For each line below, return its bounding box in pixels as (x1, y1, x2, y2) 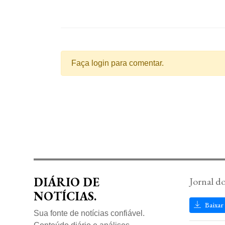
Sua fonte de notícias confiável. (34, 209, 145, 218)
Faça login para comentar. (71, 59, 164, 68)
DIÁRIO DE (34, 174, 99, 190)
